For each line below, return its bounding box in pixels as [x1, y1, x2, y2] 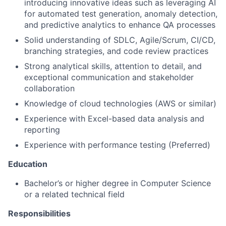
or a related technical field [24, 189, 125, 199]
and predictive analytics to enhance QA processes [24, 19, 215, 30]
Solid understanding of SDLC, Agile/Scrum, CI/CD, [24, 34, 215, 45]
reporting [24, 124, 60, 135]
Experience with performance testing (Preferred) [24, 139, 210, 150]
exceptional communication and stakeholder [24, 72, 194, 82]
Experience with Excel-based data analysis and [24, 113, 204, 124]
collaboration [24, 83, 75, 93]
